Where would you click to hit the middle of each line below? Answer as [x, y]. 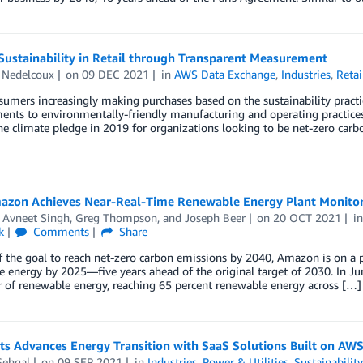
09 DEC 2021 [116, 74]
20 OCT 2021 [307, 218]
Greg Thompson [116, 218]
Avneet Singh [36, 218]
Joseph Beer [215, 218]
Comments [60, 232]
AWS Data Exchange [225, 74]
